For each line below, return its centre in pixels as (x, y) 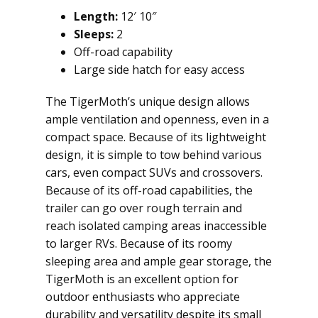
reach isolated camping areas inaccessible (156, 226)
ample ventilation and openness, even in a (157, 119)
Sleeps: (94, 34)
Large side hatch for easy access (159, 70)
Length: (96, 16)
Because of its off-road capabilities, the (149, 190)
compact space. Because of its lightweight (156, 137)
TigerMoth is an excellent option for (142, 279)
